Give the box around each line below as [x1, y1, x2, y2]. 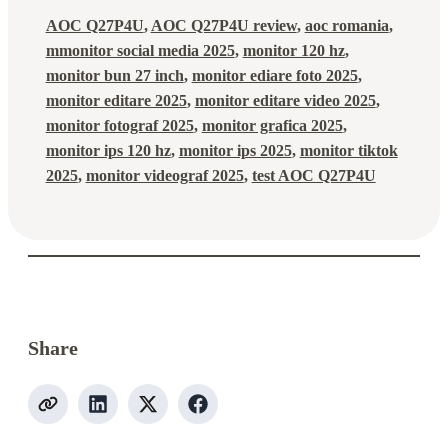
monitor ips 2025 [178, 141, 292, 159]
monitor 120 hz [242, 41, 345, 59]
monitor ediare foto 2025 [191, 66, 358, 84]
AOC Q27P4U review [150, 16, 297, 34]
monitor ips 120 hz [45, 141, 171, 159]
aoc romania [304, 16, 389, 34]
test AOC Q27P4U [251, 166, 376, 184]
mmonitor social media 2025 [45, 41, 235, 59]
